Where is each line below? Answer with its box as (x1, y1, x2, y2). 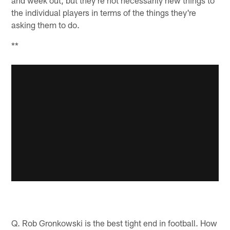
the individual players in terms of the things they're (11, 7, 197, 17)
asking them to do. (11, 19, 80, 30)
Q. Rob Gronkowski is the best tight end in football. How (11, 217, 218, 228)
